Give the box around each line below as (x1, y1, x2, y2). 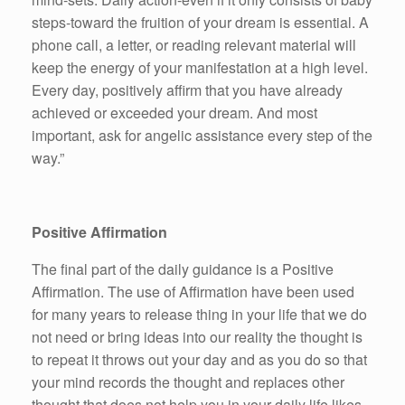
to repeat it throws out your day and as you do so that (32, 349, 367, 371)
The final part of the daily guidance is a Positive (32, 259, 334, 280)
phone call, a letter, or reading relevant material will (32, 34, 356, 56)
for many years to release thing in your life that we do (32, 304, 367, 325)
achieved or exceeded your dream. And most (32, 102, 317, 124)
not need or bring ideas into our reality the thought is (32, 326, 363, 348)
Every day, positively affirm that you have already (32, 80, 343, 101)
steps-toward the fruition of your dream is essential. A (32, 12, 369, 33)
